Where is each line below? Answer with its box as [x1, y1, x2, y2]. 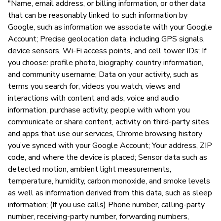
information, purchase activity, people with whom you [8, 104, 190, 115]
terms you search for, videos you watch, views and [8, 80, 180, 92]
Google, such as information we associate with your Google [8, 21, 212, 33]
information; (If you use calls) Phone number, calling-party [8, 199, 205, 210]
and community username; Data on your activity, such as [8, 69, 198, 80]
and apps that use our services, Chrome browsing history [8, 128, 202, 139]
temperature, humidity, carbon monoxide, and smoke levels [8, 175, 210, 186]
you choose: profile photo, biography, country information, [8, 57, 203, 68]
